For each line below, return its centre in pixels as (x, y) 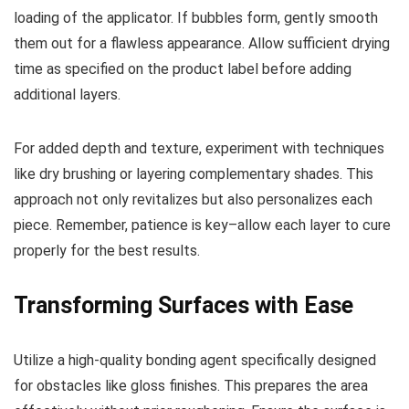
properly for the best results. (107, 251)
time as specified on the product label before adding (183, 69)
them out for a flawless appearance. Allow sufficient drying (202, 44)
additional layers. (67, 95)
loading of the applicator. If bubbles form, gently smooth (196, 18)
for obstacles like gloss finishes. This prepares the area (191, 386)
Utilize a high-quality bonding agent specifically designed (195, 361)
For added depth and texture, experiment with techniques (199, 149)
